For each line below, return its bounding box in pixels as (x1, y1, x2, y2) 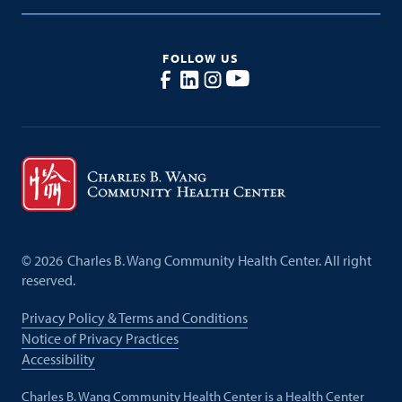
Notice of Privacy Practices (21, 328, 179, 347)
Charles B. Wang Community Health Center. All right (66, 251, 371, 270)
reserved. (21, 271, 75, 290)
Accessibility (21, 349, 95, 368)
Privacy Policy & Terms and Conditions (21, 308, 248, 327)
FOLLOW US (162, 50, 240, 67)
